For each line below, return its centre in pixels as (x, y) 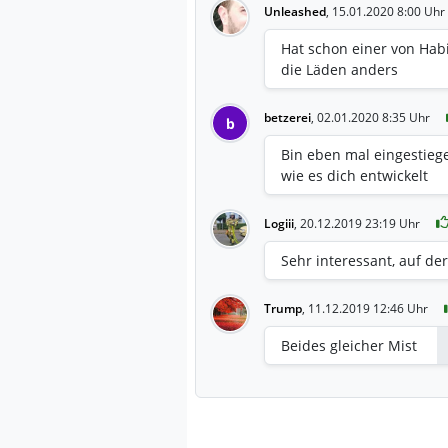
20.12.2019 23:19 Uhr (360, 223)
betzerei (287, 117)
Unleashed (295, 11)
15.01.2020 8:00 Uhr (388, 11)
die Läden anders (339, 69)
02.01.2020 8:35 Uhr (373, 117)
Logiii (279, 223)
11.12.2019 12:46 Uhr (368, 308)
